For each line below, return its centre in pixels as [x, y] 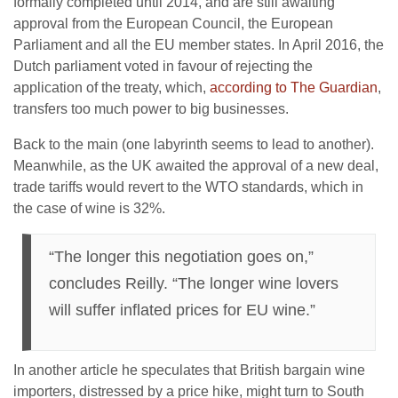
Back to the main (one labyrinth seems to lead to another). [194, 144]
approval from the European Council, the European [173, 24]
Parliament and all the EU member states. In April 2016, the [199, 45]
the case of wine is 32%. [89, 208]
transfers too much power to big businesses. [151, 109]
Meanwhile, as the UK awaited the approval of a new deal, [196, 166]
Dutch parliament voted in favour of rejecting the [163, 66]
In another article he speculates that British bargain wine [189, 370]
